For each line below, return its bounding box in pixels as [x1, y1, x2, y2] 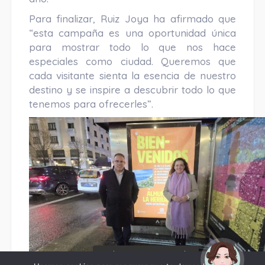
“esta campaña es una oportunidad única [28, 27, 237, 40]
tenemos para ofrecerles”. [28, 98, 153, 111]
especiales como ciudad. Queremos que [28, 55, 237, 68]
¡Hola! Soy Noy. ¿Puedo [100, 248, 192, 259]
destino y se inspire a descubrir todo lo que [28, 83, 237, 96]
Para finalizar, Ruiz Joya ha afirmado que [28, 12, 237, 25]
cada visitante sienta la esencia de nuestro [28, 69, 237, 82]
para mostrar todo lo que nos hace [28, 41, 237, 54]
